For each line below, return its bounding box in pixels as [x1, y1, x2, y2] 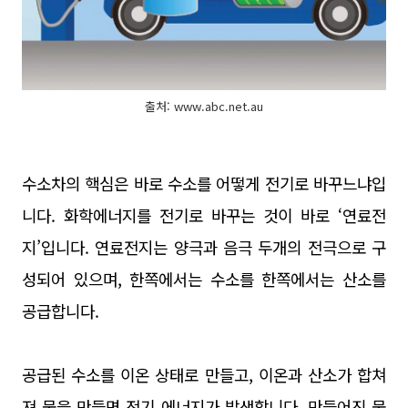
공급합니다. [22, 299, 99, 322]
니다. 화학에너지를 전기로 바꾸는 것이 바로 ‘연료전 [22, 203, 386, 227]
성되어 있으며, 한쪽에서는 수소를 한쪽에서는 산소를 [22, 267, 386, 291]
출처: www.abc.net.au [145, 97, 263, 115]
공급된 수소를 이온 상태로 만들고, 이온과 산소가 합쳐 [22, 362, 386, 386]
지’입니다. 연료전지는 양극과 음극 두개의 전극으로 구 [22, 235, 386, 259]
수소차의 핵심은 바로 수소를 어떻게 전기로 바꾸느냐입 [22, 171, 386, 195]
